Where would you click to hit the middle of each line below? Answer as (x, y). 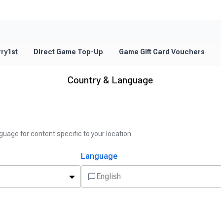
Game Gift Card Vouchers (162, 52)
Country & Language (110, 79)
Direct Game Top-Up (68, 52)
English (109, 176)
